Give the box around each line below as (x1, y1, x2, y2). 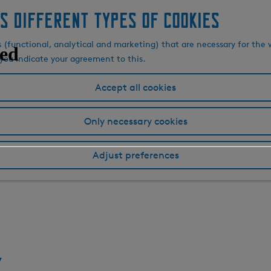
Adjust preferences (92, 149, 179, 161)
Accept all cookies (95, 82, 176, 93)
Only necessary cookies (83, 116, 188, 127)
